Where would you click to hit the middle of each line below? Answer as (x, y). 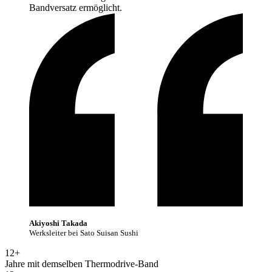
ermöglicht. (100, 8)
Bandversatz (53, 8)
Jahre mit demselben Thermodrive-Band (82, 264)
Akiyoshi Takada (58, 223)
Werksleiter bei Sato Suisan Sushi (84, 233)
